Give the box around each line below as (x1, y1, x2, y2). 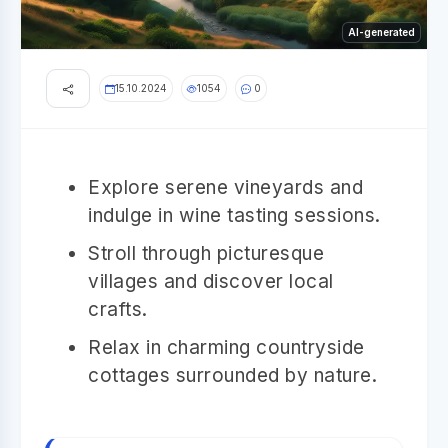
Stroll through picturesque (88, 241, 324, 265)
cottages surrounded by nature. (88, 363, 377, 387)
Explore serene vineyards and (88, 175, 363, 199)
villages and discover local (88, 269, 334, 293)
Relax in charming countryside (88, 335, 365, 359)
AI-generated (348, 25, 415, 38)
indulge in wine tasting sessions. (88, 203, 381, 227)
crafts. (88, 297, 148, 321)
